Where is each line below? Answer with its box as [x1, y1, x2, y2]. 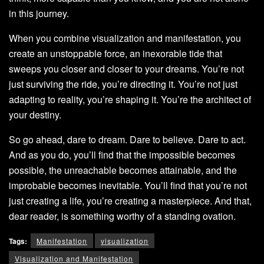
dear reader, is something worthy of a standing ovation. [9, 209, 236, 223]
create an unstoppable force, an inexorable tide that [9, 47, 222, 61]
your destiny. [9, 108, 61, 122]
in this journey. [9, 6, 69, 21]
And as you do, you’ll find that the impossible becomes [9, 148, 235, 162]
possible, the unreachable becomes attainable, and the [9, 163, 237, 177]
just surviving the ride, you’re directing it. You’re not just [9, 77, 237, 91]
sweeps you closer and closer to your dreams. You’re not [9, 62, 244, 76]
